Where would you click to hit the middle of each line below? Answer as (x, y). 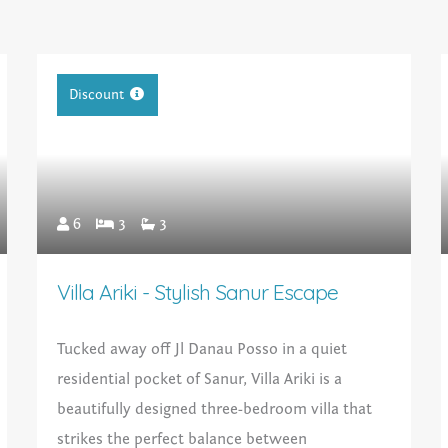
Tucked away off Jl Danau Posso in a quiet (202, 349)
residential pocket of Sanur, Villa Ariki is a (200, 379)
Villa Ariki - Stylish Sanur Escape (198, 292)
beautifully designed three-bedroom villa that (215, 409)
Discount (97, 95)
